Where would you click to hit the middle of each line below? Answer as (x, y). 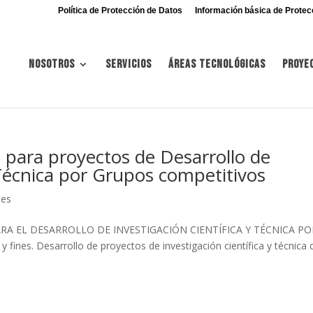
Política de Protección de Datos (120, 10)
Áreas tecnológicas (217, 64)
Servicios (129, 64)
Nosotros (52, 64)
